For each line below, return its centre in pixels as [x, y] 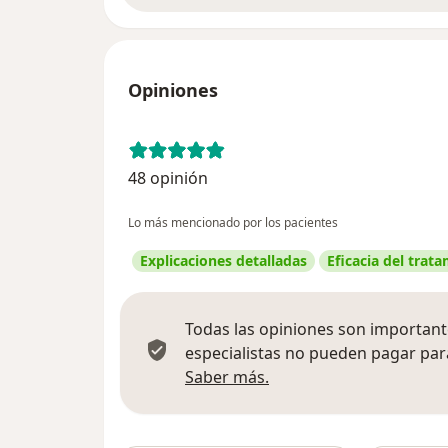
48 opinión [168, 177]
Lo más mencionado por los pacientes [233, 222]
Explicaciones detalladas [223, 260]
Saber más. [227, 376]
